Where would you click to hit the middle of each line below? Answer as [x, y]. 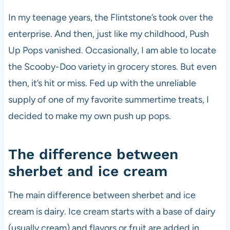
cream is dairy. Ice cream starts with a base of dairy [111, 212]
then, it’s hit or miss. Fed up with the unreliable [102, 83]
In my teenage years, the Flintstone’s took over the [110, 17]
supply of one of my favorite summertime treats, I [108, 100]
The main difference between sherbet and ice [102, 195]
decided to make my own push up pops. [89, 116]
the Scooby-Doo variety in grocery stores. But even [112, 67]
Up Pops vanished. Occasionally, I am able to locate [112, 50]
